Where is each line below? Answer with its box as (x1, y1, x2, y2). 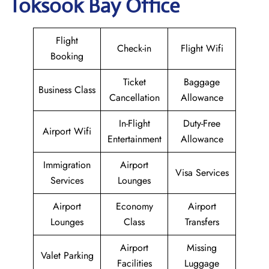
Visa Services (175, 166, 229, 180)
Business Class (38, 83, 95, 97)
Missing (187, 241, 217, 255)
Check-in (117, 41, 151, 55)
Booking (50, 49, 83, 63)
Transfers (184, 215, 219, 229)
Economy (115, 199, 153, 213)
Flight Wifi (180, 41, 223, 55)
